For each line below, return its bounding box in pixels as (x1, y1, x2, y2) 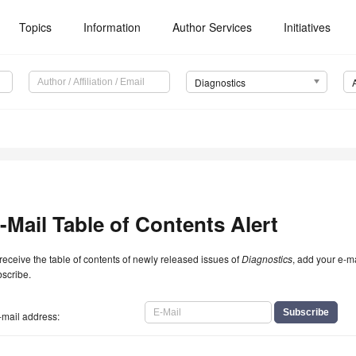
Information (83, 19, 141, 35)
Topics (19, 19, 52, 35)
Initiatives (284, 19, 331, 35)
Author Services (172, 19, 253, 35)
